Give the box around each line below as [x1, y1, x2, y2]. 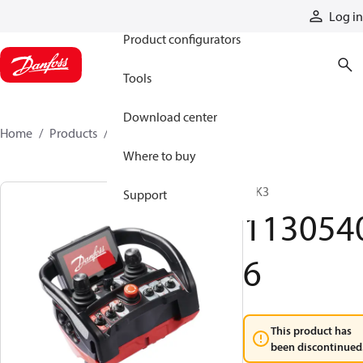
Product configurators [123, 31, 241, 47]
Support [123, 186, 167, 203]
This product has [271, 323, 352, 338]
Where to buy [123, 147, 196, 164]
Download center [123, 109, 217, 125]
